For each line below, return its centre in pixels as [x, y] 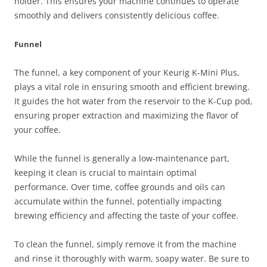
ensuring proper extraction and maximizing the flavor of [126, 116]
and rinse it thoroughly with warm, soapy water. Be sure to [132, 259]
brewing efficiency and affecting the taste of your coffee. [126, 216]
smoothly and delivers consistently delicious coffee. [117, 15]
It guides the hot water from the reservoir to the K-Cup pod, [133, 101]
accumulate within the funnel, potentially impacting [118, 201]
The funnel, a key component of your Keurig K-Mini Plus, [127, 73]
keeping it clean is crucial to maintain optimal [105, 173]
